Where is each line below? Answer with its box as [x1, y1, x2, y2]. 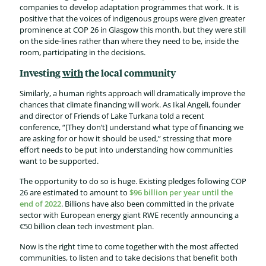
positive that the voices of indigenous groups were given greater [20, 13, 245, 24]
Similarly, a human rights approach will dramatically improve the [20, 88, 245, 99]
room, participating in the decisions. [20, 47, 145, 58]
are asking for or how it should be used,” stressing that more [20, 133, 232, 144]
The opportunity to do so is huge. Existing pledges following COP [20, 176, 246, 186]
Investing [20, 66, 62, 80]
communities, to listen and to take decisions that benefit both [20, 252, 237, 263]
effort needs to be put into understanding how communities [20, 144, 233, 155]
